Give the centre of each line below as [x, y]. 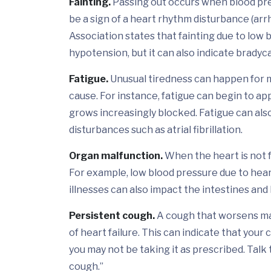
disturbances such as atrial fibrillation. [156, 130]
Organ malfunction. [116, 156]
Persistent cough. [112, 216]
